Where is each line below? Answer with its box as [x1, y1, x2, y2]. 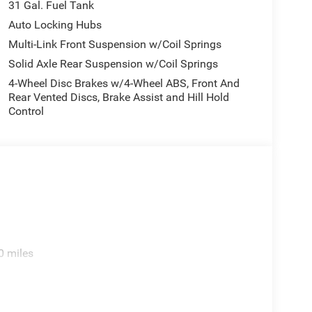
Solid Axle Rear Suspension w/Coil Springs [8, 57, 218, 71]
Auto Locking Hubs [8, 18, 102, 32]
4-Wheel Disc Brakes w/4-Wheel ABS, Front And [8, 77, 240, 91]
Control [8, 104, 44, 118]
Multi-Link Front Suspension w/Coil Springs [8, 38, 221, 52]
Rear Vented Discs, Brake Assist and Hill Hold [8, 91, 229, 104]
